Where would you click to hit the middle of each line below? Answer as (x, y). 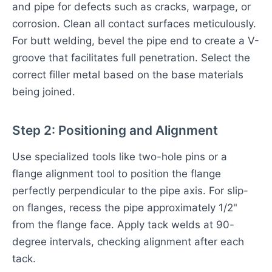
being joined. (44, 92)
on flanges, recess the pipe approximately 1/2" (125, 208)
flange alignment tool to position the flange (117, 174)
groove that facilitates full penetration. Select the (131, 58)
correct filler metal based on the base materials (128, 75)
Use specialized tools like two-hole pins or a (120, 157)
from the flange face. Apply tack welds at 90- (123, 225)
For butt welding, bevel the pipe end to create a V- (136, 41)
